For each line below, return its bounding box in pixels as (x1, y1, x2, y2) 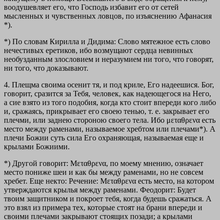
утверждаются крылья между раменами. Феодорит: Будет (4, 186, 196, 194)
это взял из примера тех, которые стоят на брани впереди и (4, 203, 202, 212)
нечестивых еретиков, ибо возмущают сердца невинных (4, 46, 193, 55)
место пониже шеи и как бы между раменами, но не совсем (4, 168, 203, 177)
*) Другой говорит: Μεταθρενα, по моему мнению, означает (4, 159, 203, 168)
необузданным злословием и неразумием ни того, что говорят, (4, 55, 214, 64)
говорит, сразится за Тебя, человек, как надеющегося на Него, (4, 89, 211, 98)
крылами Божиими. (4, 142, 70, 151)
